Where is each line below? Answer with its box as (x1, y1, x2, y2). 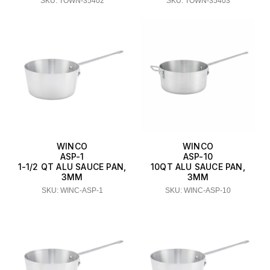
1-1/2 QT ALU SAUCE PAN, (17, 162, 127, 172)
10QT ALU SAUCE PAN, (151, 162, 245, 172)
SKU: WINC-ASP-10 (165, 186, 231, 195)
